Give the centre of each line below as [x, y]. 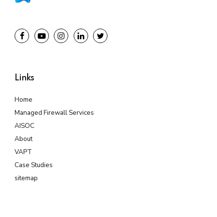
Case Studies [34, 165]
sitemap [26, 178]
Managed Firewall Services [54, 112]
